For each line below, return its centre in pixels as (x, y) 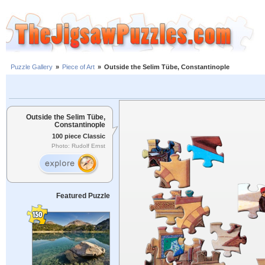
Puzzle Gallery (32, 67)
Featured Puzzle (83, 196)
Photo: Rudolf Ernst (78, 146)
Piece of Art (78, 67)
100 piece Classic (79, 136)
